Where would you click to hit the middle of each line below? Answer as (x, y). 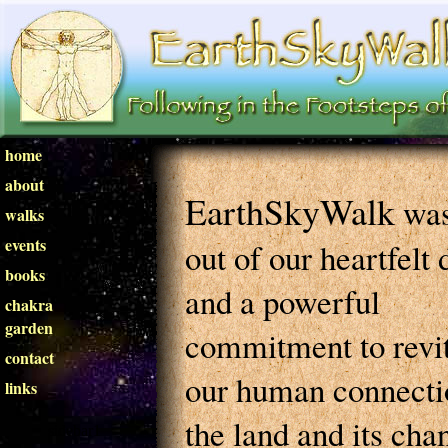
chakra (29, 304)
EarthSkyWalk (290, 211)
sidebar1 (75, 430)
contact (29, 357)
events (25, 244)
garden (29, 327)
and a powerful (282, 301)
